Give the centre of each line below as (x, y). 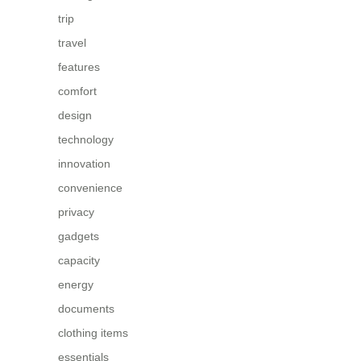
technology (86, 139)
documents (86, 308)
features (79, 66)
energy (76, 284)
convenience (90, 187)
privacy (76, 212)
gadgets (79, 236)
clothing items (93, 332)
